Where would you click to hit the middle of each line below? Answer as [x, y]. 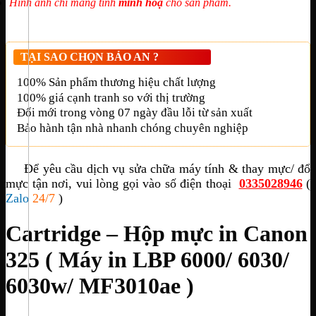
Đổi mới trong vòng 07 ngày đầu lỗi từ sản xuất [135, 113]
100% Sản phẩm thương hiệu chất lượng [116, 83]
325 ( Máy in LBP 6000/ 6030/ [147, 260]
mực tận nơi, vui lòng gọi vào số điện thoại [120, 183]
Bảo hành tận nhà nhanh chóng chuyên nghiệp [133, 128]
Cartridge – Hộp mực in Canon [157, 234]
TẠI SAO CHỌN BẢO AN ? [90, 57]
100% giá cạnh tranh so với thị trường [111, 97]
